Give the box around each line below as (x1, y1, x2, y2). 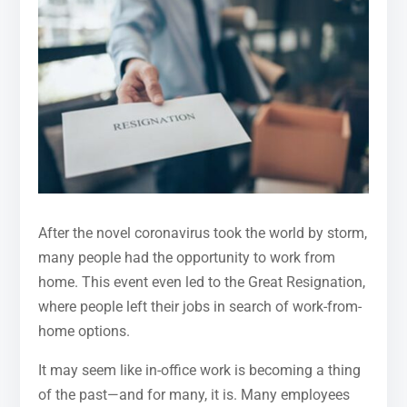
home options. (38, 323, 131, 341)
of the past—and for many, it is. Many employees (38, 386, 351, 404)
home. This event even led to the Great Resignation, (38, 273, 366, 292)
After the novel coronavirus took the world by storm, (38, 224, 368, 243)
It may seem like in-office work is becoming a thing (38, 362, 362, 380)
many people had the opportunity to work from (38, 249, 336, 267)
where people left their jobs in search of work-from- (38, 298, 362, 316)
